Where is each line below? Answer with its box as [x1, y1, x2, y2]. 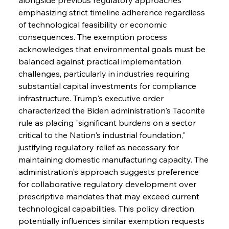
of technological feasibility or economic [18, 19, 169, 30]
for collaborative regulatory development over [18, 178, 198, 189]
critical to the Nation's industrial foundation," [18, 129, 188, 140]
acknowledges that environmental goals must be [18, 43, 208, 54]
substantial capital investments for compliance [18, 80, 198, 91]
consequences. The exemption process [18, 31, 169, 42]
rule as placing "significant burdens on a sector [18, 117, 198, 128]
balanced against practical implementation [18, 56, 184, 66]
